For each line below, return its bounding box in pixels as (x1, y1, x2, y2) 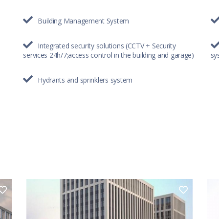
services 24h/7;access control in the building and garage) (23, 50, 194, 60)
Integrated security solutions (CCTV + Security (38, 41, 176, 50)
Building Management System (38, 16, 130, 25)
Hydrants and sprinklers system (38, 75, 132, 85)
